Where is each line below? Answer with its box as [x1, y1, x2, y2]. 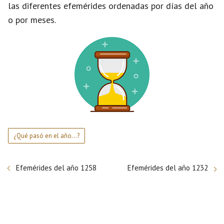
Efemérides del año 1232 [127, 163, 208, 172]
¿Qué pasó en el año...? [13, 131, 79, 140]
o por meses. [8, 14, 56, 25]
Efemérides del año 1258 [16, 163, 96, 172]
